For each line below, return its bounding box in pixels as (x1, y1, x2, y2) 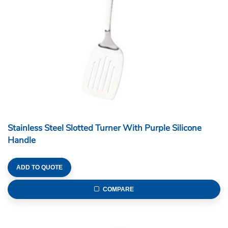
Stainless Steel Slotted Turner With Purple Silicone (8, 122, 202, 134)
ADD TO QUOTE (16, 164, 63, 172)
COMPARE (103, 186, 134, 193)
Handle (8, 134, 36, 147)
